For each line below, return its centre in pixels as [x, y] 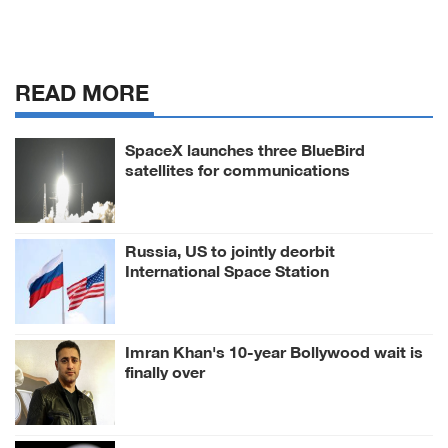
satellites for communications [237, 168]
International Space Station [227, 269]
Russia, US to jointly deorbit [230, 249]
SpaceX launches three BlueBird [245, 148]
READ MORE [82, 90]
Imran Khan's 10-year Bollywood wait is [274, 350]
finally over [165, 370]
